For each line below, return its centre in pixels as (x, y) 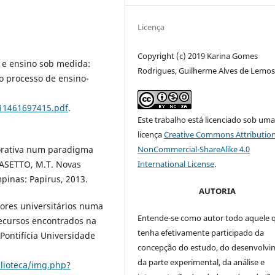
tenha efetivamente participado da (201, 232)
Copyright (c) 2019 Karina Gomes (198, 56)
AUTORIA (217, 191)
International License (176, 164)
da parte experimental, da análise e (201, 262)
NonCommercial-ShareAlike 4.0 (194, 149)
